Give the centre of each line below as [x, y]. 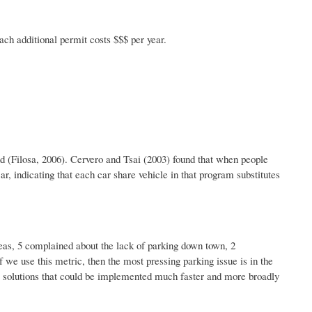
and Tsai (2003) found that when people [186, 159]
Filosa [24, 159]
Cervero [87, 159]
